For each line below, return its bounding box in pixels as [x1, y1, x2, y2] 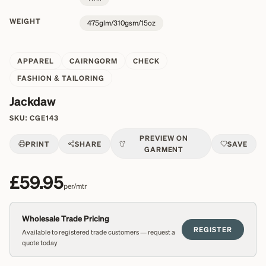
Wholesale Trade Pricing [22, 213, 109, 224]
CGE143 [29, 113, 59, 123]
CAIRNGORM [69, 56, 118, 66]
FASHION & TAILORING [17, 74, 105, 83]
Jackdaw [9, 93, 56, 109]
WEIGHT [9, 17, 41, 26]
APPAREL [17, 56, 54, 66]
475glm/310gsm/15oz [87, 18, 156, 28]
